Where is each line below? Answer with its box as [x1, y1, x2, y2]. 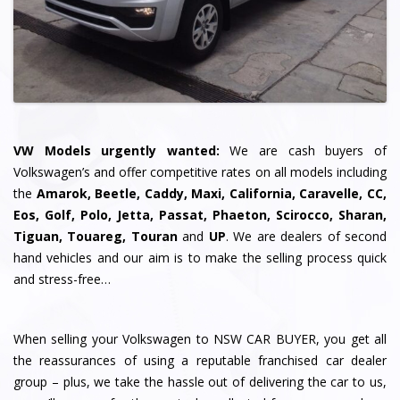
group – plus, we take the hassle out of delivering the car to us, [13, 372, 387, 390]
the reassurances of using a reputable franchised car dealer [13, 351, 387, 369]
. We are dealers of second [225, 228, 387, 246]
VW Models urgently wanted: [13, 142, 220, 160]
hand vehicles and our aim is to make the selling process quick [13, 249, 387, 267]
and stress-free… [13, 271, 111, 288]
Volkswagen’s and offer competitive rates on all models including [13, 163, 387, 181]
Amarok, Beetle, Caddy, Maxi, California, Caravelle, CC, [36, 185, 387, 203]
